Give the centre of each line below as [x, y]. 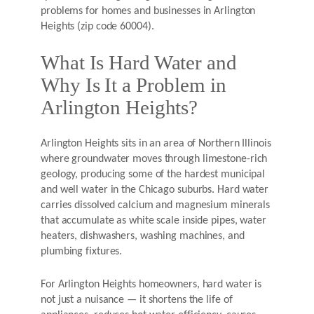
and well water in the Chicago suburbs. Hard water [155, 190]
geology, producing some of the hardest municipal [153, 174]
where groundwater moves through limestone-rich [154, 159]
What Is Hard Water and [139, 63]
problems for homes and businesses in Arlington [148, 12]
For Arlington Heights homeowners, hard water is [151, 284]
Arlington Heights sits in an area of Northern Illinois [156, 143]
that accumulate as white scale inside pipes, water [153, 220]
